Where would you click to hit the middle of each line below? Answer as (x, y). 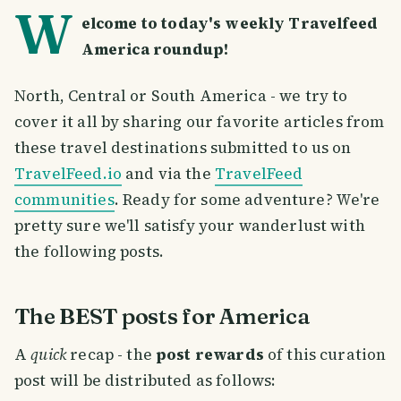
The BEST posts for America (162, 316)
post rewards (210, 354)
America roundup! (155, 50)
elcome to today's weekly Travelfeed (229, 24)
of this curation (325, 354)
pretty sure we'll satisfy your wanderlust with (190, 226)
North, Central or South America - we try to (181, 96)
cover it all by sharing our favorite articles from (200, 122)
